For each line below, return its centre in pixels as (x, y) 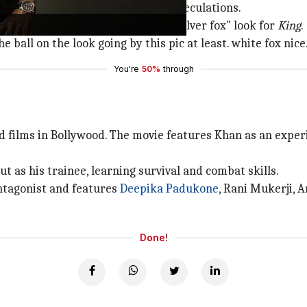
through (178, 69)
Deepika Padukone (169, 189)
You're (126, 69)
